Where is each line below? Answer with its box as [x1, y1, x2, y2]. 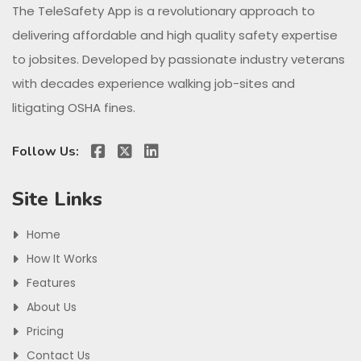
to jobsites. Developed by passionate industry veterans [12, 51, 345, 68]
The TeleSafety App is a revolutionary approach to [12, 2, 315, 20]
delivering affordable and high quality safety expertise [12, 27, 338, 44]
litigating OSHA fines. [12, 99, 135, 117]
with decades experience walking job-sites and [12, 75, 295, 93]
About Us [27, 299, 77, 316]
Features [27, 275, 76, 292]
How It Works [27, 251, 98, 268]
